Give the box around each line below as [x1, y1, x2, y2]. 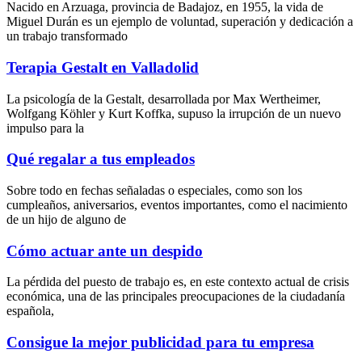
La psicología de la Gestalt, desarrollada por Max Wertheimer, [6, 91, 321, 106]
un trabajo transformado [6, 29, 128, 44]
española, [6, 304, 54, 318]
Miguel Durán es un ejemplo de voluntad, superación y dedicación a [6, 15, 353, 29]
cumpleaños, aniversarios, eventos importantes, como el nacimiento [6, 198, 347, 213]
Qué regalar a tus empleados [6, 150, 195, 168]
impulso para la [6, 120, 84, 135]
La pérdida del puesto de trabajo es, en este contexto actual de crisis [6, 275, 349, 289]
